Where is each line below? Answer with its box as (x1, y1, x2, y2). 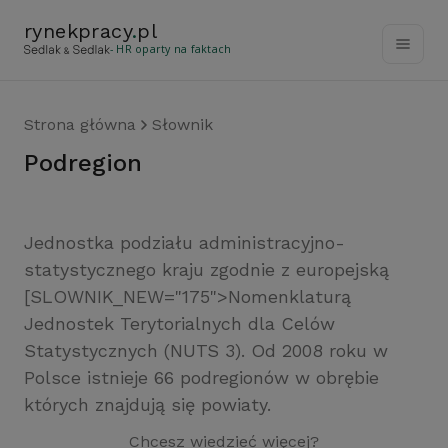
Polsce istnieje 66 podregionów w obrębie (24, 367, 379, 388)
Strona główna (24, 115, 136, 134)
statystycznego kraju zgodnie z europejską (24, 259, 389, 280)
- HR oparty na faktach (110, 42, 232, 56)
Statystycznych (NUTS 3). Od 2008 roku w (24, 340, 388, 361)
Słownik (152, 115, 213, 134)
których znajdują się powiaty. (24, 394, 271, 415)
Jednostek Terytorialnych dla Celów (24, 313, 335, 334)
